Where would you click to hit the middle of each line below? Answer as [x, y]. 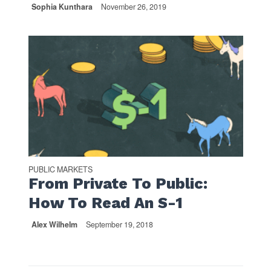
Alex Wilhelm [54, 224]
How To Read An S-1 [105, 203]
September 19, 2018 [119, 224]
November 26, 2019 [133, 7]
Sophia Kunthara [62, 7]
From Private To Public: [118, 184]
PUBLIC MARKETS [60, 169]
